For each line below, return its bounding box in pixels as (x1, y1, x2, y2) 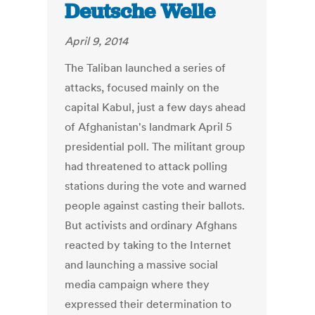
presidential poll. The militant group (65, 139, 246, 154)
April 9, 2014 (65, 34, 129, 49)
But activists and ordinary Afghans (65, 218, 238, 233)
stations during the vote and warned (65, 179, 247, 193)
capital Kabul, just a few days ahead (65, 100, 246, 115)
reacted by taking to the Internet (65, 238, 232, 252)
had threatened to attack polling (65, 159, 228, 174)
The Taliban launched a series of (65, 60, 226, 75)
